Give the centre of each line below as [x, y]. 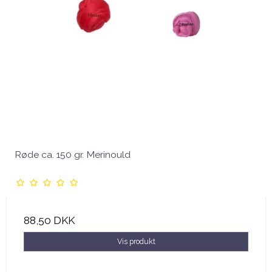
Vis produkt [136, 242]
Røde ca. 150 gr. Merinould [73, 155]
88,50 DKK [49, 221]
